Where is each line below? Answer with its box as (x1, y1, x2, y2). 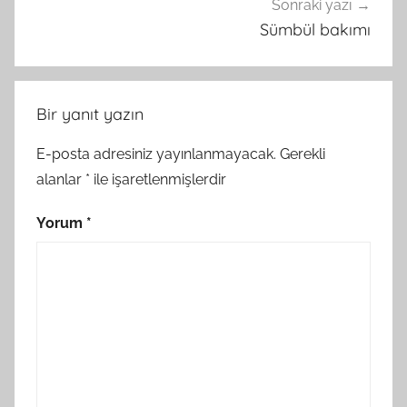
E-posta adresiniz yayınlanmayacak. (36, 144, 276, 163)
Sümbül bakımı (260, 19, 371, 41)
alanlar (36, 170, 85, 188)
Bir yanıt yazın (36, 103, 144, 124)
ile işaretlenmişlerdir (90, 170, 226, 188)
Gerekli (280, 144, 325, 163)
